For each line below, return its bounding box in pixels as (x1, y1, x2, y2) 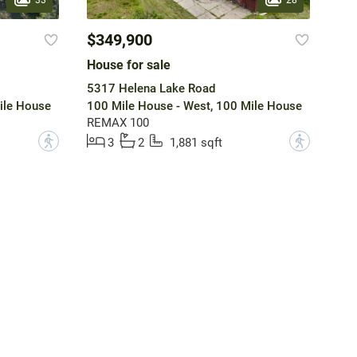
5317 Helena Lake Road (86, 81, 215, 96)
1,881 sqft (169, 135, 222, 151)
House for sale (86, 57, 171, 73)
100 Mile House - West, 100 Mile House (86, 99, 302, 114)
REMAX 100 (86, 116, 149, 131)
